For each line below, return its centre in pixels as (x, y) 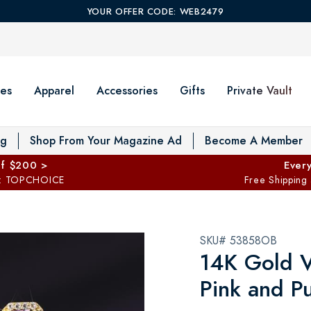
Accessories (127, 91)
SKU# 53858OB (238, 241)
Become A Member (254, 140)
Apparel (54, 91)
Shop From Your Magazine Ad (106, 140)
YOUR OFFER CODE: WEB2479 (155, 12)
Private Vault (260, 91)
